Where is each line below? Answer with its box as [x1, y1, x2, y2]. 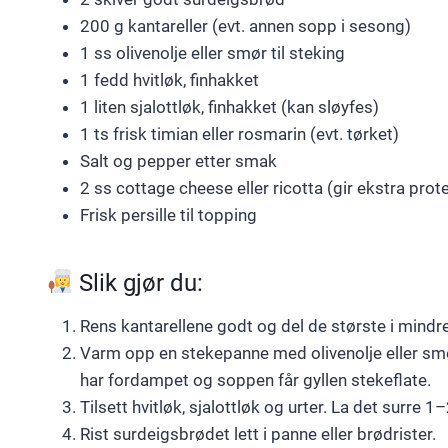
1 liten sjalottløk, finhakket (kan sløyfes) [80, 96, 379, 117]
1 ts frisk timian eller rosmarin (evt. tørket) [80, 123, 399, 144]
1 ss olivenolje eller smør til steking [80, 42, 345, 63]
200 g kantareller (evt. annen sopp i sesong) [80, 15, 411, 36]
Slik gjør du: [73, 268, 204, 297]
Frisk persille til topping [80, 204, 257, 225]
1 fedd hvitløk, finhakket [80, 69, 259, 90]
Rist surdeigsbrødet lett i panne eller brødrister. [80, 423, 436, 444]
